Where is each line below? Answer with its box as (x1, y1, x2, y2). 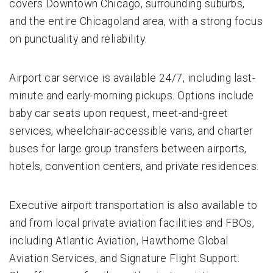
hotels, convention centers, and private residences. (9, 160, 259, 172)
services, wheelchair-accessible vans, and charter (9, 124, 253, 137)
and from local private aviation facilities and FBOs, (9, 216, 254, 229)
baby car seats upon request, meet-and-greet (9, 107, 229, 119)
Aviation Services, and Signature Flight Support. (9, 252, 239, 264)
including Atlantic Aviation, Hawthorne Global (9, 234, 229, 247)
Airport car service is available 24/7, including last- (9, 71, 255, 84)
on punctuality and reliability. (9, 32, 147, 45)
